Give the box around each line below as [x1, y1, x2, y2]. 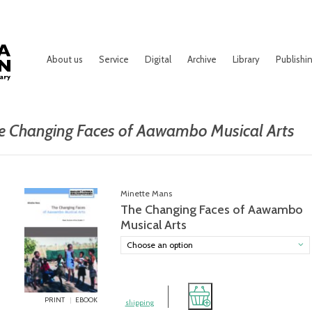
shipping [125, 297, 154, 307]
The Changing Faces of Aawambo [120, 202, 303, 217]
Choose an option [126, 240, 193, 250]
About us [47, 54, 83, 65]
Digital [145, 54, 171, 65]
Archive [187, 54, 217, 65]
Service [99, 54, 129, 65]
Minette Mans [120, 188, 172, 198]
